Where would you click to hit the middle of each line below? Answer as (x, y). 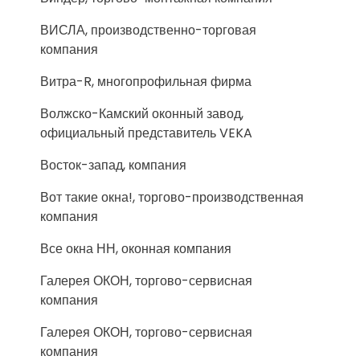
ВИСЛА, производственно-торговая (148, 30)
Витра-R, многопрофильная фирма (146, 82)
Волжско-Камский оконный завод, (142, 114)
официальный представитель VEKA (146, 133)
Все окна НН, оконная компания (136, 249)
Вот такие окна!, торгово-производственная (172, 197)
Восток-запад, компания (113, 165)
